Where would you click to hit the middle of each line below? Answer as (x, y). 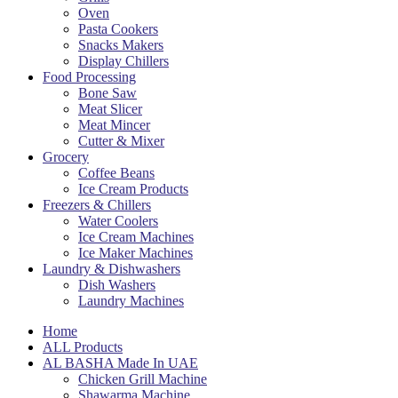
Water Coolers (118, 220)
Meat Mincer (114, 124)
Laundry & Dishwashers (111, 268)
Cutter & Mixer (121, 140)
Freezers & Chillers (97, 204)
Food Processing (89, 76)
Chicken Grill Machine (143, 378)
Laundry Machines (131, 300)
